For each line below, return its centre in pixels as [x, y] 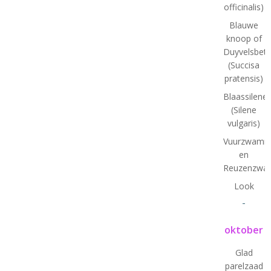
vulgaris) [244, 123]
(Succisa [244, 65]
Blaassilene [245, 96]
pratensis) [244, 78]
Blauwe [244, 25]
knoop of [244, 38]
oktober [244, 230]
